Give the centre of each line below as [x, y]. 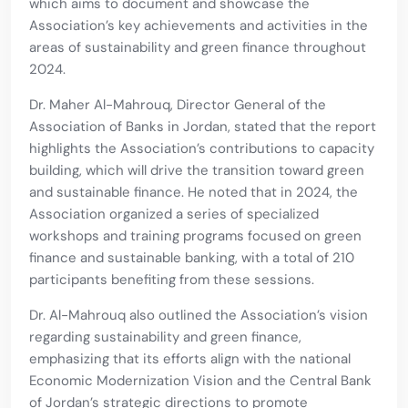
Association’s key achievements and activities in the [199, 26]
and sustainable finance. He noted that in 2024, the [194, 193]
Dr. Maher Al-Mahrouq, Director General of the [178, 105]
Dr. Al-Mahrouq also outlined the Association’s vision [199, 316]
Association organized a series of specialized [174, 214]
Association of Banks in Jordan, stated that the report [203, 127]
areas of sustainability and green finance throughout [198, 48]
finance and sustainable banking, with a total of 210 [192, 258]
